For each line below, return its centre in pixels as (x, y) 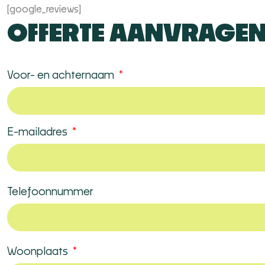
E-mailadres (38, 132)
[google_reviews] (44, 9)
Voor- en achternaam (62, 76)
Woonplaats (39, 252)
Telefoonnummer (50, 192)
